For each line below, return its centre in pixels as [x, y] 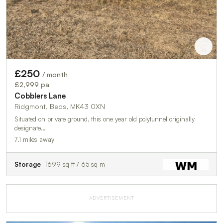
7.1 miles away [34, 139]
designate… [30, 128]
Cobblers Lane [40, 96]
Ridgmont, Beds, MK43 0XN [60, 106]
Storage [28, 164]
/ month [55, 74]
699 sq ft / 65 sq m [76, 164]
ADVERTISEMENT [111, 197]
